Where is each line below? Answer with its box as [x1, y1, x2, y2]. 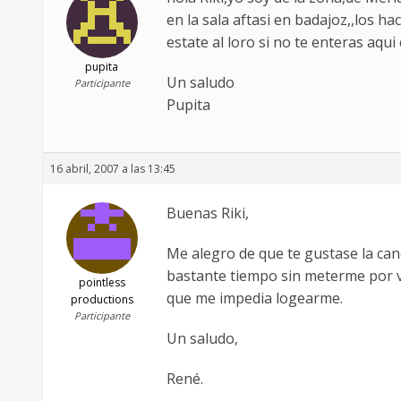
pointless [78, 275, 125, 291]
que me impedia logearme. [166, 288, 343, 309]
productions [70, 292, 133, 308]
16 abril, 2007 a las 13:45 [50, 161, 175, 177]
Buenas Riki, [166, 203, 249, 224]
